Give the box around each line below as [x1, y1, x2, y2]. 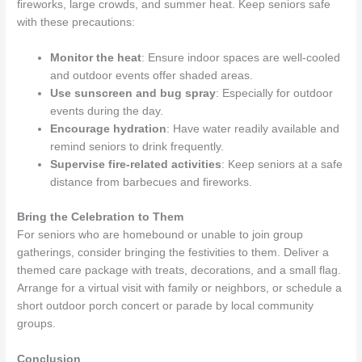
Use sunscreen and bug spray [50, 87, 217, 100]
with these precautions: [17, 16, 136, 29]
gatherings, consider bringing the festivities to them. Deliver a [17, 246, 330, 259]
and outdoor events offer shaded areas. [50, 69, 254, 82]
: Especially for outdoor [216, 87, 334, 100]
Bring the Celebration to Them [17, 210, 184, 223]
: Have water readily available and [166, 123, 340, 136]
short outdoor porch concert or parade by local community [17, 299, 314, 312]
